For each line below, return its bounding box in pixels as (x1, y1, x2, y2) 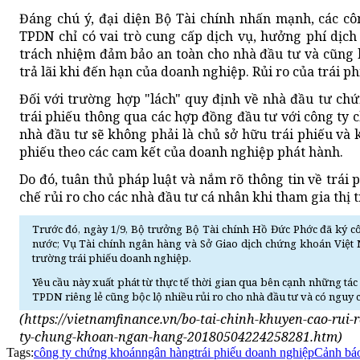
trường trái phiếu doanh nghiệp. (31, 251, 191, 266)
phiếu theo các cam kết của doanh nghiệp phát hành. (19, 143, 343, 162)
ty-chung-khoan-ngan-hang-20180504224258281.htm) (19, 328, 342, 346)
